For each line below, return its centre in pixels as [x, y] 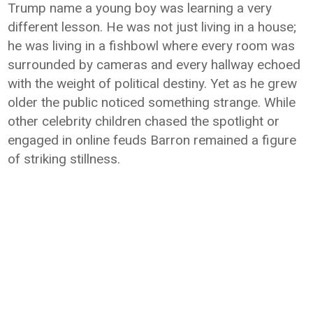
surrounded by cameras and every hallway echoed [154, 65]
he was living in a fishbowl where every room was [152, 46]
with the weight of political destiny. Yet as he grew [153, 83]
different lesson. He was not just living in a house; [152, 27]
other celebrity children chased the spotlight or [144, 121]
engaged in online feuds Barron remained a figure [152, 140]
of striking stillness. [64, 159]
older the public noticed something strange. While [152, 102]
